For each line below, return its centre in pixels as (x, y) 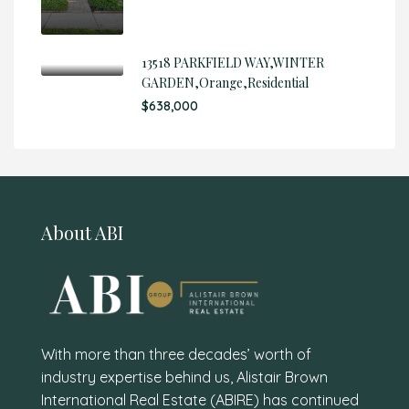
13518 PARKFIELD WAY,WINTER (233, 63)
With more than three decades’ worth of (176, 354)
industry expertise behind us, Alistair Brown (184, 377)
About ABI (82, 232)
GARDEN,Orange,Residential (225, 83)
